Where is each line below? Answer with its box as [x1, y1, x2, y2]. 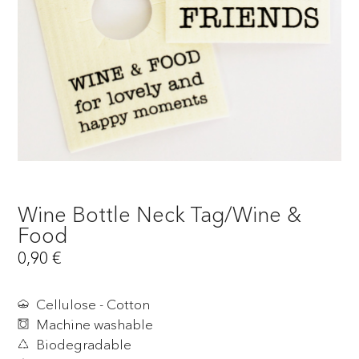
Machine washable [35, 315, 153, 333]
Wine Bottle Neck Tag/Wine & [18, 201, 302, 228]
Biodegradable [35, 335, 131, 353]
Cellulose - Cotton [35, 295, 150, 313]
